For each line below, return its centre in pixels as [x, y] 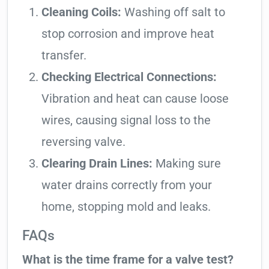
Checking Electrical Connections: [129, 77]
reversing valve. [83, 142]
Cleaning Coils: [81, 12]
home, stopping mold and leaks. [126, 207]
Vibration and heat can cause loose [135, 99]
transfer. [64, 56]
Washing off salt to [173, 12]
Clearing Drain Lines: [97, 164]
